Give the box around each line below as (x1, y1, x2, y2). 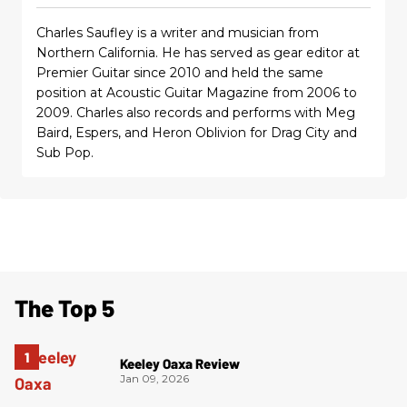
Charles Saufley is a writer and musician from (36, 24, 319, 41)
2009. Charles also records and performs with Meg (36, 104, 355, 121)
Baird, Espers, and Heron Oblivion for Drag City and (36, 124, 357, 141)
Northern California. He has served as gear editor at (36, 44, 360, 61)
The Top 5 (15, 293, 114, 322)
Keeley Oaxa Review (120, 355, 240, 372)
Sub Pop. (36, 144, 94, 161)
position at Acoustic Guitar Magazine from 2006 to (36, 84, 357, 101)
